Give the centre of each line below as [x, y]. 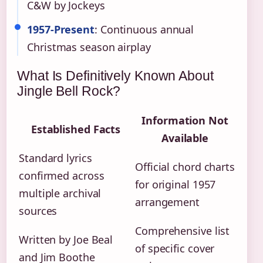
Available [185, 138]
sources [38, 210]
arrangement [167, 202]
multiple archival [60, 193]
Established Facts [76, 129]
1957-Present [61, 29]
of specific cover [175, 248]
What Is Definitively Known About [115, 75]
